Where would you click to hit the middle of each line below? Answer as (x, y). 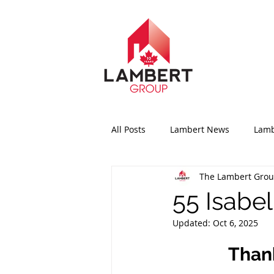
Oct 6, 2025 (235, 223)
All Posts (128, 129)
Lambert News (200, 129)
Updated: (193, 223)
